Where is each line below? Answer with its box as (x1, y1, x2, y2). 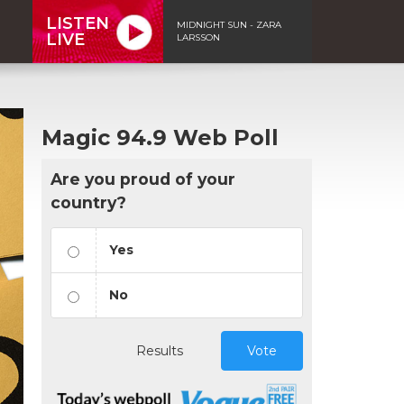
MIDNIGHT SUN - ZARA (177, 18, 281, 31)
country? (50, 192, 126, 212)
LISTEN (46, 13, 109, 33)
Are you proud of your (50, 169, 235, 188)
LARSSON (177, 31, 220, 43)
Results (136, 342, 183, 359)
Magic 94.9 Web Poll (41, 124, 279, 151)
